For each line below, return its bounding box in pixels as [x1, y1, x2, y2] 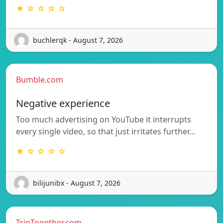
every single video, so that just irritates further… [16, 125, 196, 137]
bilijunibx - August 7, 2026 [33, 178, 120, 188]
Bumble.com [16, 74, 63, 85]
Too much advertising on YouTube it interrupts [16, 113, 191, 125]
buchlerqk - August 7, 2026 [33, 35, 123, 45]
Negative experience [16, 96, 110, 110]
